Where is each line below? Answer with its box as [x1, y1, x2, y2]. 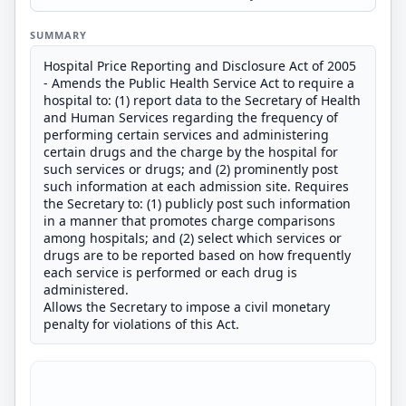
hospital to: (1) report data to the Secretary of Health [43, 92, 361, 109]
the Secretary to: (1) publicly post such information [43, 195, 351, 212]
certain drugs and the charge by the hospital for [43, 143, 338, 160]
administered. [43, 281, 129, 298]
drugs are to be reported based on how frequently [43, 246, 351, 264]
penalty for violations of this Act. [43, 315, 239, 333]
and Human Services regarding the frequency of [43, 109, 338, 126]
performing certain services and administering [43, 126, 329, 143]
